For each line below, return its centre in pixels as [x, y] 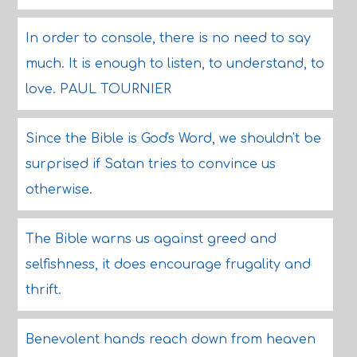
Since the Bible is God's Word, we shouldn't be [173, 139]
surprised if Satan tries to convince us [150, 164]
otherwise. [59, 190]
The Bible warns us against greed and [151, 239]
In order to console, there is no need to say [168, 38]
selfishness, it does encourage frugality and [168, 265]
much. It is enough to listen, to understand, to [175, 64]
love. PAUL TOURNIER [98, 89]
